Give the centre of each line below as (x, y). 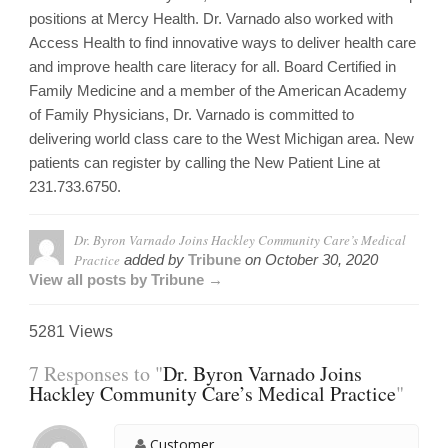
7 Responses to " (96, 374)
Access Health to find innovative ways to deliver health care (222, 43)
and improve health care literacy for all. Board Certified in (212, 67)
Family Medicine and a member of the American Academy (218, 91)
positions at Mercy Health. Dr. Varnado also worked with (211, 19)
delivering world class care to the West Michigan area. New (221, 139)
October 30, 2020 (321, 260)
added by (154, 260)
